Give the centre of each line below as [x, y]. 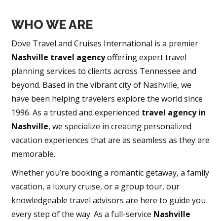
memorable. [33, 154]
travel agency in [173, 113]
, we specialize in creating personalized [120, 127]
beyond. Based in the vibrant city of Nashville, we [101, 85]
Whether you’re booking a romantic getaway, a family [110, 173]
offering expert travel [146, 57]
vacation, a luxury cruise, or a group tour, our [95, 187]
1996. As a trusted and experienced [76, 113]
